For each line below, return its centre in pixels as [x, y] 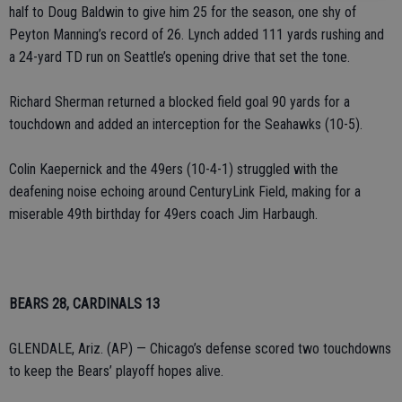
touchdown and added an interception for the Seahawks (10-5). [186, 124]
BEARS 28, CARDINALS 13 [84, 304]
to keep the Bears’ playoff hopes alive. [116, 371]
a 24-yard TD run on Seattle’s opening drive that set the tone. [179, 57]
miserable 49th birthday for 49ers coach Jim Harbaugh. [163, 214]
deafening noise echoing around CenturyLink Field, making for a [185, 192]
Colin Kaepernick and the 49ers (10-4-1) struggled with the [174, 169]
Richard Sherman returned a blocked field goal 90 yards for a [179, 102]
